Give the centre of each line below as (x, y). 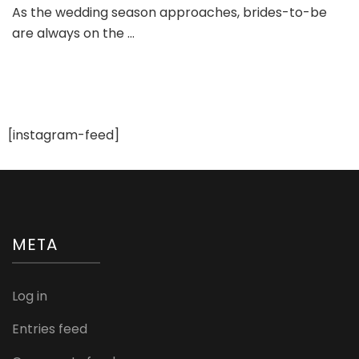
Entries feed (50, 329)
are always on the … (73, 33)
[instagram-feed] (64, 135)
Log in (30, 296)
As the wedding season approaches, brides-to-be (169, 12)
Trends (90, 48)
